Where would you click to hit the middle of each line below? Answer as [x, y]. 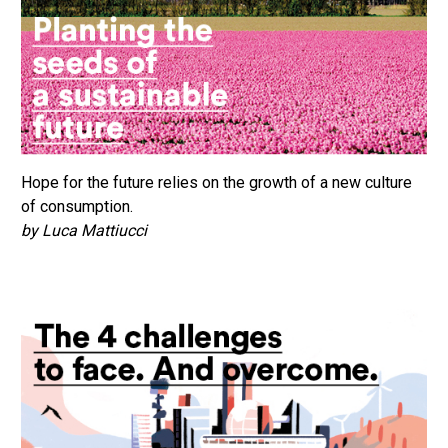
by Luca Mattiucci [84, 231]
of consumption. [77, 207]
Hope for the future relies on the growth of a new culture [216, 183]
